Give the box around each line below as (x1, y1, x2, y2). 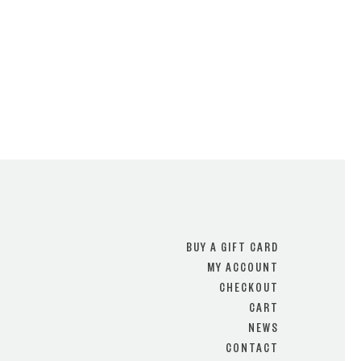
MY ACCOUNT (207, 263, 279, 277)
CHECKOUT (219, 283, 279, 297)
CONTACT (226, 343, 279, 358)
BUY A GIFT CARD (186, 243, 279, 257)
